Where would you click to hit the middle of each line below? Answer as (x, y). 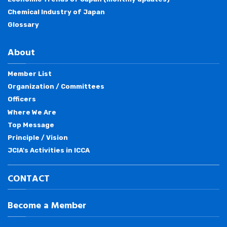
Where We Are (32, 112)
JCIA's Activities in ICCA (49, 150)
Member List (30, 73)
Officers (22, 99)
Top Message (31, 125)
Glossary (23, 25)
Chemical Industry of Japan (56, 12)
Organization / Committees (56, 87)
